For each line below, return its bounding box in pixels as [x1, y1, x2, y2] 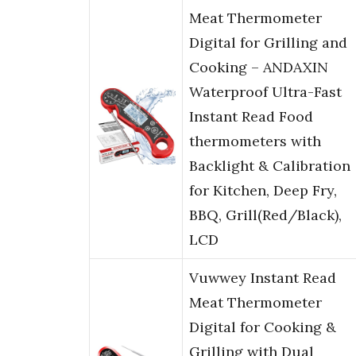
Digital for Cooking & [189, 318, 336, 337]
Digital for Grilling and [189, 33, 347, 52]
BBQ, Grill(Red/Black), [189, 206, 342, 225]
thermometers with [189, 132, 321, 151]
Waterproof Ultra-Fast [189, 83, 342, 102]
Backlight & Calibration [189, 157, 350, 176]
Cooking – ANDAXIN [189, 58, 328, 77]
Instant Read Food [189, 107, 313, 126]
